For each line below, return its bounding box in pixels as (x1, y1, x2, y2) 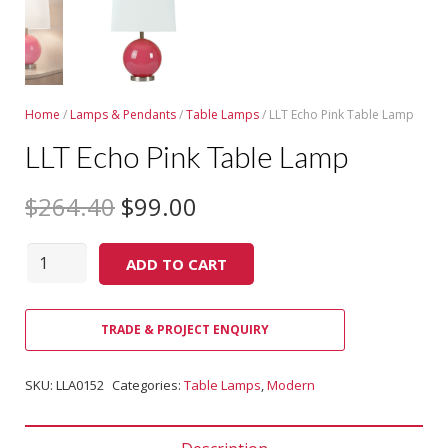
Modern (267, 376, 315, 394)
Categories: (112, 376, 184, 394)
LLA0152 (56, 376, 104, 394)
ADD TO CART (126, 254, 227, 274)
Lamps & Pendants (70, 106, 176, 123)
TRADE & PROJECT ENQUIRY (101, 321, 269, 338)
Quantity (26, 245, 91, 267)
